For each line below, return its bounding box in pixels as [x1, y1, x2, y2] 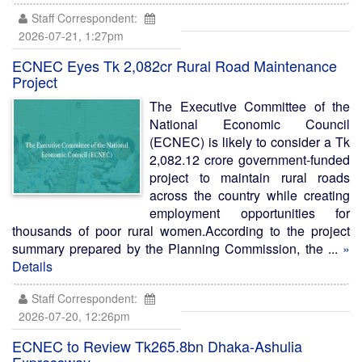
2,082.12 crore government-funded [149, 150, 350, 169]
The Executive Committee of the [149, 97, 350, 116]
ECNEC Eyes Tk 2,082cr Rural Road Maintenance [12, 55, 337, 76]
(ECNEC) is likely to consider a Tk [149, 133, 350, 151]
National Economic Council [149, 115, 350, 133]
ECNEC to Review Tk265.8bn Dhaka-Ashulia [12, 335, 302, 356]
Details [12, 257, 53, 276]
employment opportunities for [149, 204, 350, 222]
